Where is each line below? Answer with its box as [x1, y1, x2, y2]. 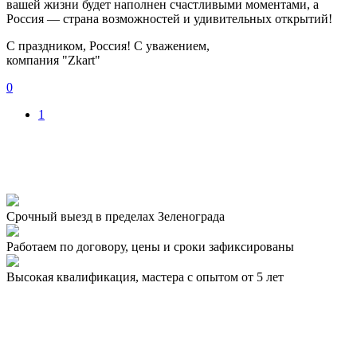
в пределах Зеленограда [96, 209, 225, 223]
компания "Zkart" [6, 53, 100, 67]
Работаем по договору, [6, 239, 128, 253]
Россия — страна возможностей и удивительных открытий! [6, 11, 332, 25]
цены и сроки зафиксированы [131, 239, 294, 253]
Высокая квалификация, [6, 269, 139, 284]
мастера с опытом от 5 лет [142, 269, 284, 284]
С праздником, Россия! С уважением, [6, 38, 210, 53]
